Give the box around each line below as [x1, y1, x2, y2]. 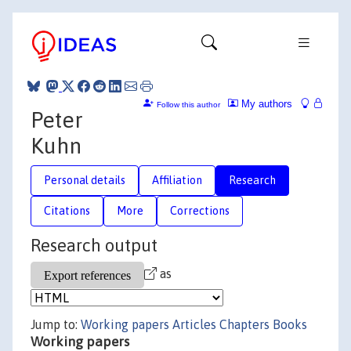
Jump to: [31, 317, 81, 331]
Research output [31, 235, 157, 255]
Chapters [219, 317, 270, 331]
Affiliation [152, 173, 202, 186]
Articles [172, 317, 216, 331]
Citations [44, 204, 90, 217]
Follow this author [157, 100, 220, 109]
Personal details [44, 173, 125, 186]
